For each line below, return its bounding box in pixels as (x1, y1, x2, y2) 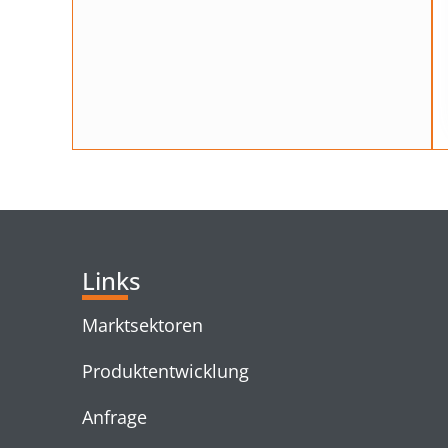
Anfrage (82, 404, 147, 429)
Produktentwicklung (82, 358, 249, 383)
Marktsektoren (82, 312, 203, 337)
